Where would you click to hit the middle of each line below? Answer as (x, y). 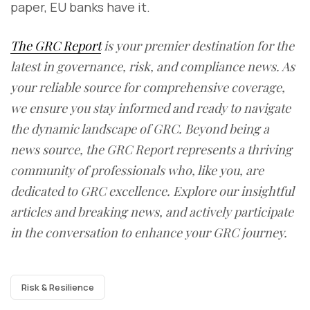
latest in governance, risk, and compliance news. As (153, 67)
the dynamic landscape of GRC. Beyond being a (140, 129)
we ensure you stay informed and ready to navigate (151, 108)
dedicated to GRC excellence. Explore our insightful (152, 191)
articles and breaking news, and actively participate (152, 212)
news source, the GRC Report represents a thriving (151, 150)
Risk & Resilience (58, 288)
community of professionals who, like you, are (137, 171)
